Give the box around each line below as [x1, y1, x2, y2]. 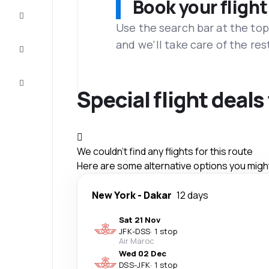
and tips [29, 50, 60, 61]
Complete [24, 7, 61, 17]
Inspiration [24, 40, 65, 51]
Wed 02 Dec [119, 247, 166, 259]
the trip [28, 16, 57, 27]
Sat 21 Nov [119, 214, 160, 225]
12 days [177, 188, 208, 202]
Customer [24, 74, 62, 85]
